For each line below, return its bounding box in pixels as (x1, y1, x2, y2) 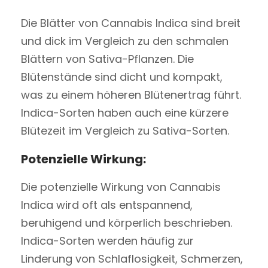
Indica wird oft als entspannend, (21, 197, 193, 212)
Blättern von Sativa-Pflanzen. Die (21, 51, 194, 66)
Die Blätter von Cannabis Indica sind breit (21, 15, 240, 31)
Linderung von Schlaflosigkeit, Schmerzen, (21, 251, 243, 266)
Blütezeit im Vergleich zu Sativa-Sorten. (21, 123, 229, 138)
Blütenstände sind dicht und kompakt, (21, 69, 223, 84)
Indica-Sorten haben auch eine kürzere (21, 105, 229, 120)
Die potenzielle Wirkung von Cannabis (21, 179, 221, 194)
